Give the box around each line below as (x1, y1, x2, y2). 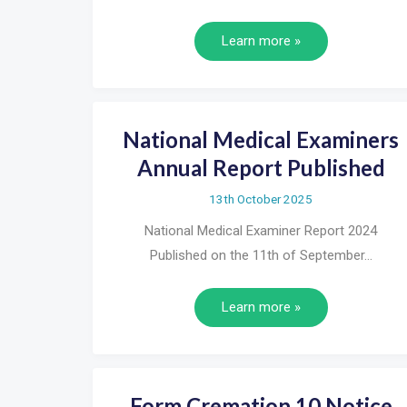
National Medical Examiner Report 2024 (144, 222, 377, 239)
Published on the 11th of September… (149, 246, 372, 263)
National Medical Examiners (123, 125, 399, 153)
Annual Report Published (136, 154, 385, 181)
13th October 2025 (209, 191, 313, 206)
